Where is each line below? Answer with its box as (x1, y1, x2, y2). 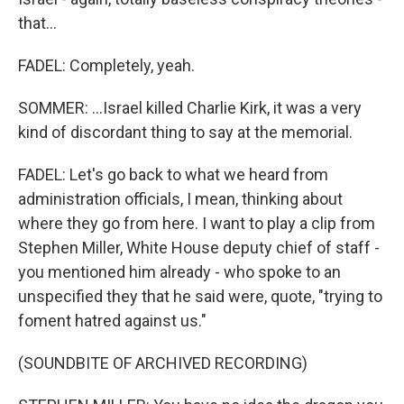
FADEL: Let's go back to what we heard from (18, 165, 328, 184)
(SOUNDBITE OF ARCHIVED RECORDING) (18, 353, 308, 372)
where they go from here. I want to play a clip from (18, 214, 375, 233)
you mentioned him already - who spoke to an (18, 262, 341, 281)
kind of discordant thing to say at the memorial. (18, 123, 353, 142)
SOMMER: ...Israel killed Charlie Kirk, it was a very (18, 98, 362, 117)
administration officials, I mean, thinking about (18, 189, 343, 208)
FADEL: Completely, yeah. (18, 56, 195, 75)
